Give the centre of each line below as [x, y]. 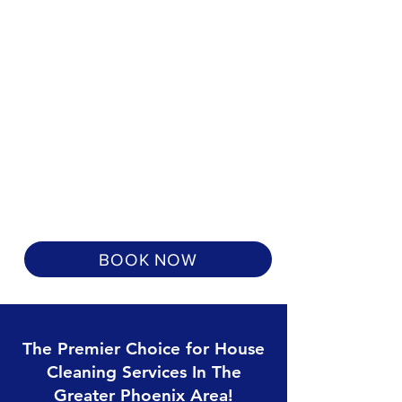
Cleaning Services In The [144, 372]
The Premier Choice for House [144, 349]
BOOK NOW [148, 259]
